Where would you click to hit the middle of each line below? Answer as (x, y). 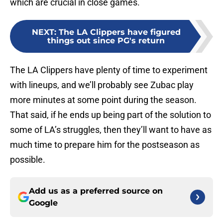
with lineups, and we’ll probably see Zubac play (102, 85)
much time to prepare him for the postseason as (105, 145)
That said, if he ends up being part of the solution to (111, 115)
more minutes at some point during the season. (103, 100)
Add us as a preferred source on (96, 191)
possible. (28, 160)
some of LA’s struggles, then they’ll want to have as (111, 130)
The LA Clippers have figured (119, 32)
